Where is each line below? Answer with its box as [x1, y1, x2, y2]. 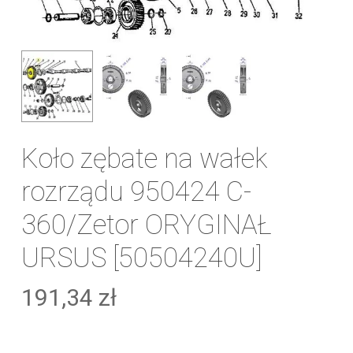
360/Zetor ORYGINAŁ [20, 209, 272, 241]
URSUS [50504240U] [20, 242, 262, 274]
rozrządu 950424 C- [20, 176, 251, 208]
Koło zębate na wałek [20, 143, 267, 175]
